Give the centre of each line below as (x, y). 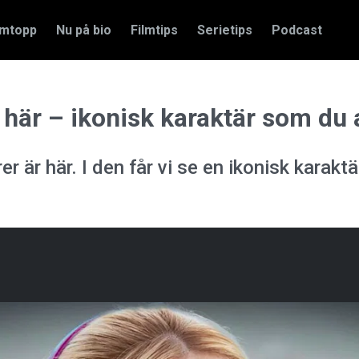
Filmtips (154, 30)
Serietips (225, 30)
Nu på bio (84, 30)
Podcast (297, 30)
